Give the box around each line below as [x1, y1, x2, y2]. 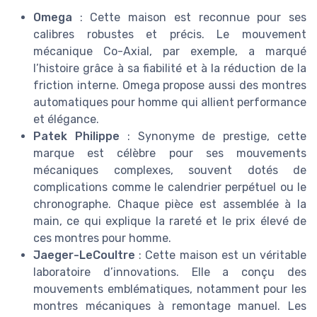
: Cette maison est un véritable [135, 248, 306, 262]
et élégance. [33, 112, 99, 126]
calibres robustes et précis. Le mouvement [33, 27, 306, 41]
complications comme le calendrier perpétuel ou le [33, 180, 306, 194]
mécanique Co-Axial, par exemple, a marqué [33, 44, 306, 58]
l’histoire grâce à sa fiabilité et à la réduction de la [33, 61, 306, 75]
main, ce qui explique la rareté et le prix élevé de [33, 214, 306, 228]
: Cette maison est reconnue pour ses [72, 10, 306, 24]
